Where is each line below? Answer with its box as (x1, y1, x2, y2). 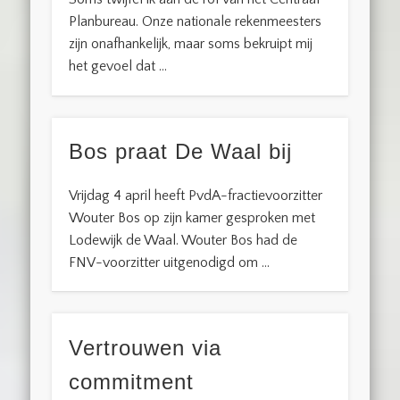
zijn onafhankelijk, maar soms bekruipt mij (69, 36, 313, 53)
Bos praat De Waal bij (69, 139, 293, 164)
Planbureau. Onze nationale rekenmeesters (69, 13, 322, 30)
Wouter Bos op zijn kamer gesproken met (69, 210, 316, 227)
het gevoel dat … (69, 58, 168, 75)
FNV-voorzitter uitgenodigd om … (69, 254, 271, 271)
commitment (69, 369, 195, 394)
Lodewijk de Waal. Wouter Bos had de (69, 232, 298, 249)
